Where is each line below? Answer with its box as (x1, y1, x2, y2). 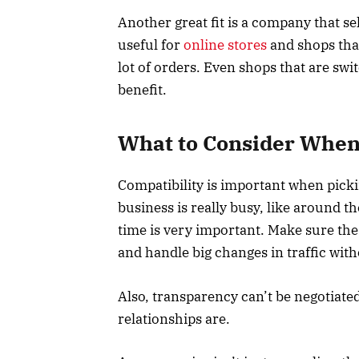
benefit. (118, 80, 167, 99)
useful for (118, 35, 184, 54)
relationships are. (118, 309, 230, 328)
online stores (184, 35, 267, 54)
